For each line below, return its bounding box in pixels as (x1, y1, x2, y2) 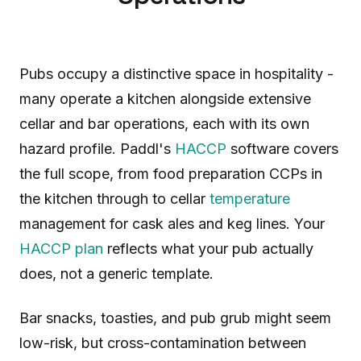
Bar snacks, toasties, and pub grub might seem (19, 309, 331, 326)
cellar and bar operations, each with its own (19, 115, 309, 132)
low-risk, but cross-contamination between (19, 334, 306, 351)
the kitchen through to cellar (19, 190, 210, 207)
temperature (210, 190, 290, 207)
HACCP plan (19, 240, 103, 257)
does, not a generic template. (19, 265, 214, 282)
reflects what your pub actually (103, 240, 313, 257)
